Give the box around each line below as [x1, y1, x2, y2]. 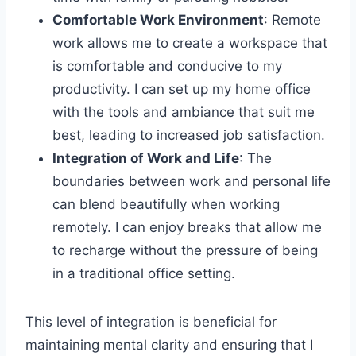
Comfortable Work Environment [52, 11, 264, 28]
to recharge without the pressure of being [52, 242, 318, 258]
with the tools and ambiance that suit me [52, 103, 315, 120]
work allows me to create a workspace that [52, 34, 327, 51]
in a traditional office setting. [52, 265, 235, 281]
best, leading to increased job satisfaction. [52, 126, 325, 143]
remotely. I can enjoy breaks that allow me [52, 219, 322, 235]
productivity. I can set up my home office [52, 80, 311, 97]
